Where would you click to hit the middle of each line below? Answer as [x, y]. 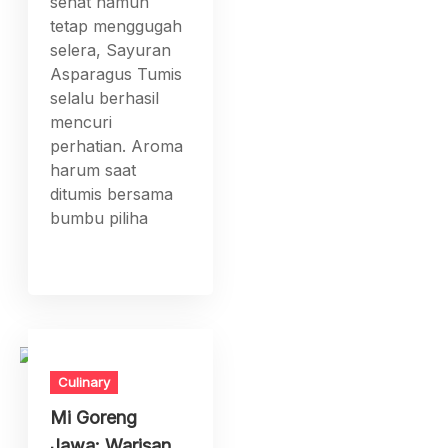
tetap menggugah [116, 25]
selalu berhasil [105, 97]
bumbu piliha [99, 217]
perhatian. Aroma [117, 145]
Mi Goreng [94, 417]
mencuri [81, 121]
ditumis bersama [112, 193]
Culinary [84, 381]
